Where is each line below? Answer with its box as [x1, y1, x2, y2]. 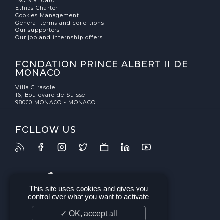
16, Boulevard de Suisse [15, 92, 86, 99]
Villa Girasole [15, 84, 55, 91]
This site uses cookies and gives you [29, 184, 148, 192]
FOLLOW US [15, 124, 77, 135]
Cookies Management [15, 12, 80, 19]
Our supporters [15, 27, 60, 33]
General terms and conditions [15, 19, 105, 26]
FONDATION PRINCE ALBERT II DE [15, 59, 189, 70]
